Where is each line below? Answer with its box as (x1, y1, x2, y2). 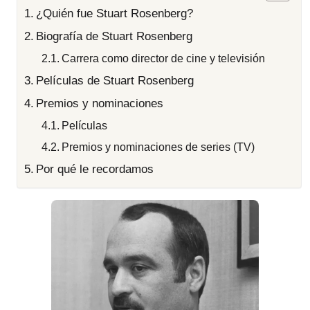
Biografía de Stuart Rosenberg (36, 29, 193, 43)
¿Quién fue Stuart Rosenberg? (36, 6, 194, 20)
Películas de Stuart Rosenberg (36, 73, 194, 87)
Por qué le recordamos (36, 162, 154, 176)
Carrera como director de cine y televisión (62, 52, 266, 64)
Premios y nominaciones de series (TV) (62, 140, 255, 153)
